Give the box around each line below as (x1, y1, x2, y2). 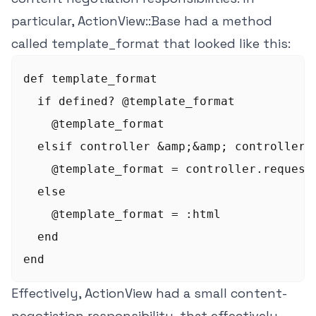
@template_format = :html (23, 207, 221, 221)
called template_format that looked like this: (11, 35, 291, 51)
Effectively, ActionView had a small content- (11, 285, 287, 301)
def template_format (23, 72, 157, 85)
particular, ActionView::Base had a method (11, 13, 272, 29)
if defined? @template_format (23, 95, 235, 108)
